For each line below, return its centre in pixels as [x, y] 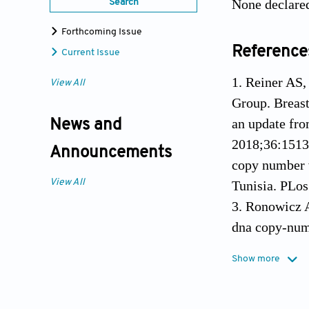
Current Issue [90, 53]
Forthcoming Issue [101, 32]
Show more [256, 259]
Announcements [111, 153]
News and [86, 126]
